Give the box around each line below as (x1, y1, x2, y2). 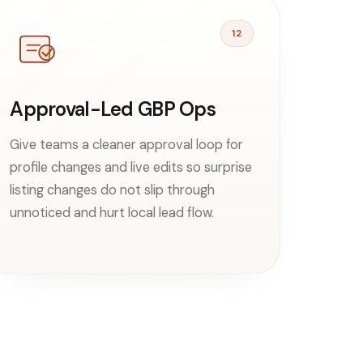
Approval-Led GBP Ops (10, 96, 216, 122)
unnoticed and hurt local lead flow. (10, 203, 215, 221)
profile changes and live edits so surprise (10, 158, 253, 176)
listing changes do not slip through (10, 181, 216, 199)
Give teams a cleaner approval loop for (10, 135, 244, 153)
